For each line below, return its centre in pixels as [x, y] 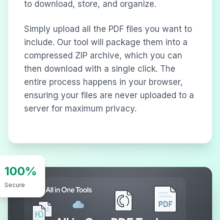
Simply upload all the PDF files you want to [108, 29]
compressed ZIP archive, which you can [103, 56]
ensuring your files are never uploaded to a [109, 96]
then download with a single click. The [100, 69]
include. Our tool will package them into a [106, 42]
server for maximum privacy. [80, 109]
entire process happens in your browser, [103, 82]
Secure [15, 185]
